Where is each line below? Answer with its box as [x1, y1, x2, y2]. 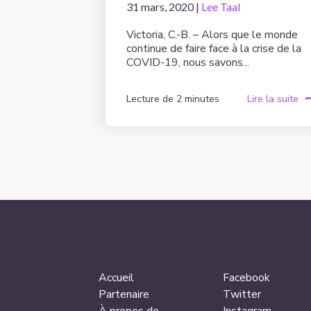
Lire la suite [247, 92, 299, 106]
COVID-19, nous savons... [126, 54, 249, 70]
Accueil [99, 269, 134, 285]
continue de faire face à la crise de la [126, 40, 301, 56]
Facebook [223, 269, 271, 285]
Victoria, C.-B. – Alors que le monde [126, 26, 298, 42]
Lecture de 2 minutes [126, 92, 219, 106]
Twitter [223, 286, 262, 302]
